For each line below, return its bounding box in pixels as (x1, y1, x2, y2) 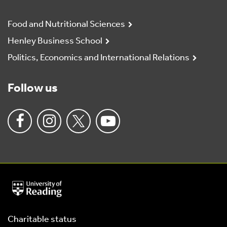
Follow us (8, 83, 58, 95)
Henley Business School (8, 36, 102, 47)
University (12, 181, 39, 188)
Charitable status (8, 215, 77, 225)
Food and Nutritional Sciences (8, 20, 125, 30)
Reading (12, 199, 33, 205)
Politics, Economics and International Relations (8, 53, 190, 63)
